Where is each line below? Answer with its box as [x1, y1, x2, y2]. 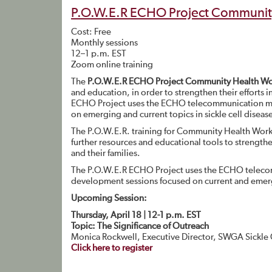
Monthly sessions [71, 38, 138, 47]
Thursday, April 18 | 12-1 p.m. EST [71, 211, 201, 220]
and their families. [71, 149, 140, 158]
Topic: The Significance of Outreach [71, 222, 209, 231]
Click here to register [71, 243, 152, 253]
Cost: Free [71, 27, 111, 36]
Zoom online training [71, 60, 153, 69]
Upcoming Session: [71, 194, 147, 203]
